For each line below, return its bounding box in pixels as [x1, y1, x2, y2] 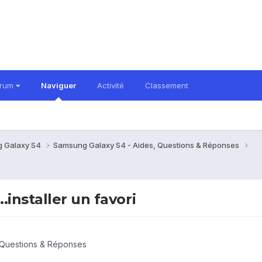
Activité [97, 81, 124, 90]
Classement [145, 81, 188, 90]
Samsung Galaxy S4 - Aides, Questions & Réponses [53, 140, 241, 150]
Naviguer [41, 81, 76, 90]
